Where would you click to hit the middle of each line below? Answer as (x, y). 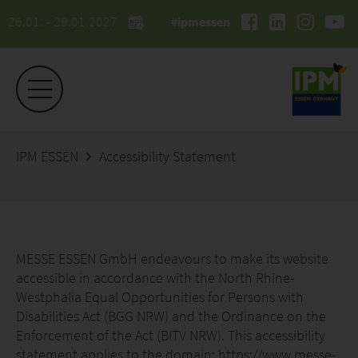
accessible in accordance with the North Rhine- (155, 278)
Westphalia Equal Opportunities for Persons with (160, 297)
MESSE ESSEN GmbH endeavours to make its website (172, 259)
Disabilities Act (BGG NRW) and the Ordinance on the (171, 316)
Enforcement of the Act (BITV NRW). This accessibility (171, 335)
